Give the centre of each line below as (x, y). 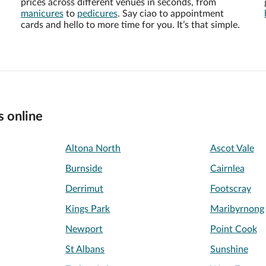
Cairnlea (227, 169)
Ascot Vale (232, 149)
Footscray (230, 189)
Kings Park (88, 209)
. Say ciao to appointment (170, 14)
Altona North (93, 149)
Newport (84, 229)
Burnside (84, 169)
